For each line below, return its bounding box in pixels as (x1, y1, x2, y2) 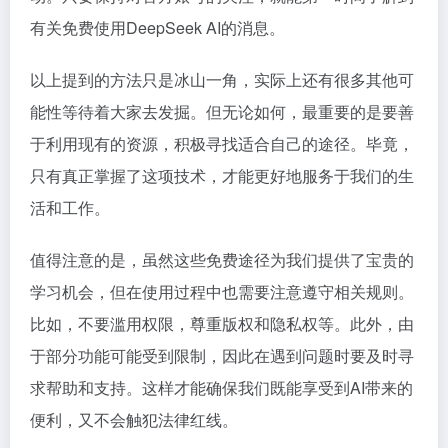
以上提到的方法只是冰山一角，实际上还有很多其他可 (30, 68, 414, 91)
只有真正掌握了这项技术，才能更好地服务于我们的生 (30, 164, 414, 187)
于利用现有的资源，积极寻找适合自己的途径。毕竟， (30, 132, 414, 155)
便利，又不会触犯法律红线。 (30, 408, 238, 431)
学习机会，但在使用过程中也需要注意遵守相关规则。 (30, 280, 414, 303)
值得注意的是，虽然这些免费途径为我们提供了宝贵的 (30, 248, 414, 271)
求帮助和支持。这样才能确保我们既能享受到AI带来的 (30, 376, 413, 399)
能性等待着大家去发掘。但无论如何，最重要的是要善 (30, 100, 414, 123)
